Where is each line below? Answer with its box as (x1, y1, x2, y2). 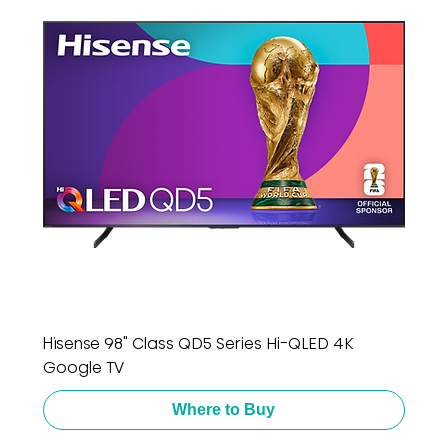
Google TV (42, 355, 124, 379)
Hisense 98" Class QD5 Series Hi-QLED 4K (42, 331, 353, 355)
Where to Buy (172, 400, 276, 418)
